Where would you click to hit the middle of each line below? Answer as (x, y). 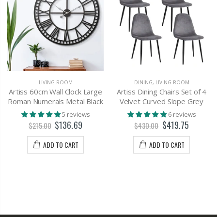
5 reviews (76, 114)
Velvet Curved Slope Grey (162, 101)
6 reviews (182, 114)
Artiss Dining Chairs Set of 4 (162, 92)
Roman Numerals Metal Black (55, 101)
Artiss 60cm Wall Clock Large (55, 92)
